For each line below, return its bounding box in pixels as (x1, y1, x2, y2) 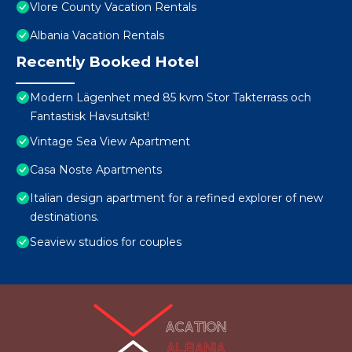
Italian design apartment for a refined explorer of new (30, 191, 323, 206)
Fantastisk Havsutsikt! (30, 109, 149, 124)
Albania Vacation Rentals (30, 28, 164, 43)
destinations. (30, 210, 99, 225)
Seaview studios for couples (30, 235, 181, 250)
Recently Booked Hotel (16, 53, 199, 71)
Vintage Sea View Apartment (30, 134, 190, 149)
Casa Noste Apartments (30, 163, 162, 178)
